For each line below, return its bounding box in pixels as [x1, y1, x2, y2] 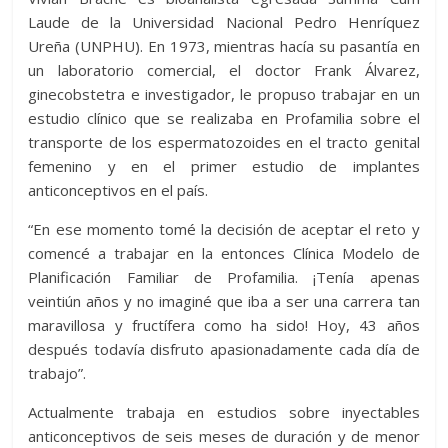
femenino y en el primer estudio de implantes [28, 156, 420, 177]
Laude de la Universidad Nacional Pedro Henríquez [28, 12, 420, 33]
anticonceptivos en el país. [28, 180, 209, 201]
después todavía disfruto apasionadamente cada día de [28, 339, 420, 360]
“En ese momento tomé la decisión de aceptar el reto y [28, 219, 420, 240]
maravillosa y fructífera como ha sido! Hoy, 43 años [28, 315, 420, 336]
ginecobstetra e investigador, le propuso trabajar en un [28, 84, 420, 105]
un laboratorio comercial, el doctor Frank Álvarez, [28, 60, 420, 81]
